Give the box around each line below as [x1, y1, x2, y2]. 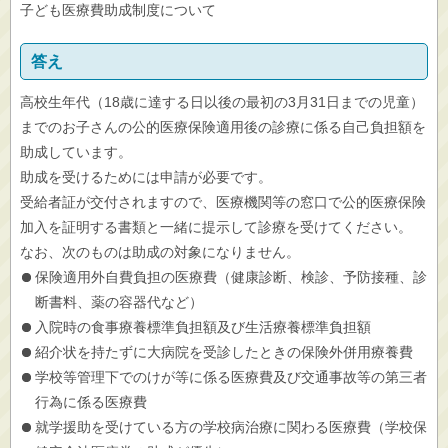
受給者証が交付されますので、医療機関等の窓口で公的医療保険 [20, 194, 426, 210]
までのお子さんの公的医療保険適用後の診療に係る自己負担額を [20, 119, 426, 135]
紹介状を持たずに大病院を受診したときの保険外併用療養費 [35, 344, 413, 360]
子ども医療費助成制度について [20, 2, 216, 18]
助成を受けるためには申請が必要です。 [20, 169, 272, 185]
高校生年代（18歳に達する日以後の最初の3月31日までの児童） [20, 94, 424, 110]
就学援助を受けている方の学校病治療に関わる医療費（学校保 [35, 419, 427, 435]
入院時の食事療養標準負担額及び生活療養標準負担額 [35, 319, 371, 335]
